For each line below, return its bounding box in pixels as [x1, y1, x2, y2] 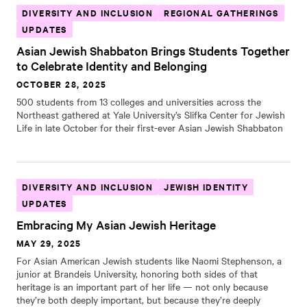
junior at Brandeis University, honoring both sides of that [16, 267, 258, 280]
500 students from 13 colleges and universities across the [16, 95, 261, 108]
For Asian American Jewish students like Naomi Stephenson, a [16, 254, 282, 267]
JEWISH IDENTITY [164, 180, 249, 193]
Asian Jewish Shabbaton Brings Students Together [16, 42, 290, 58]
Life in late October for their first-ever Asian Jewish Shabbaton [16, 121, 283, 134]
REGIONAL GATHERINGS [164, 6, 279, 19]
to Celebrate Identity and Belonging [16, 58, 207, 73]
